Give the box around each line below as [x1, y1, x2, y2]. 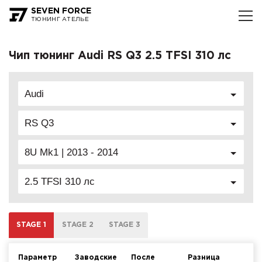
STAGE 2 [61, 222, 94, 229]
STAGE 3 [108, 222, 140, 229]
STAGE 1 [16, 222, 47, 229]
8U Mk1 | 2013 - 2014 [25, 147, 118, 158]
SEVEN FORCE [31, 8, 91, 15]
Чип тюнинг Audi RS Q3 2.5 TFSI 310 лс [9, 51, 231, 61]
